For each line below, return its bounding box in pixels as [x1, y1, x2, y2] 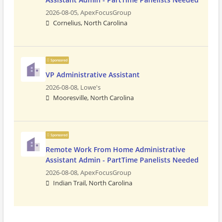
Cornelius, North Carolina [53, 19, 127, 27]
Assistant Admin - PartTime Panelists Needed [46, 155, 199, 165]
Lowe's [80, 83, 101, 92]
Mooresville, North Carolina [53, 94, 134, 102]
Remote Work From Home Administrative [46, 145, 185, 154]
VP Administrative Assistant [46, 70, 140, 79]
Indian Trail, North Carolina [53, 179, 132, 187]
